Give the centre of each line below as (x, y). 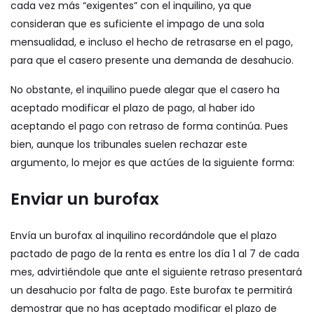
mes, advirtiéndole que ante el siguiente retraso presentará (156, 272)
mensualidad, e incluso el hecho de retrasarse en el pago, (152, 42)
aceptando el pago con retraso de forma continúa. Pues (149, 127)
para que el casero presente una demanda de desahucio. (152, 61)
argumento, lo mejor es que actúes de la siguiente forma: (152, 163)
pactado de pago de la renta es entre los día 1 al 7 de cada (155, 254)
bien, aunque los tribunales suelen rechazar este (129, 145)
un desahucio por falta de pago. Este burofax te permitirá (151, 291)
